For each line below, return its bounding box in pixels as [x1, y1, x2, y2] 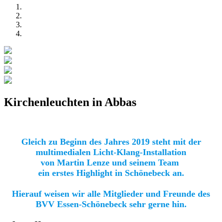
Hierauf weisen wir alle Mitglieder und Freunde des [12, 188, 210, 199]
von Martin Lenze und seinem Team [41, 157, 181, 167]
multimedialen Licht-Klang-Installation [36, 147, 186, 157]
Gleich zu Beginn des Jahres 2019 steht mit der [21, 136, 201, 147]
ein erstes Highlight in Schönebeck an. [38, 167, 184, 178]
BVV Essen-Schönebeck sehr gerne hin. [35, 199, 187, 209]
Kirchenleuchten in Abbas [4, 95, 136, 109]
